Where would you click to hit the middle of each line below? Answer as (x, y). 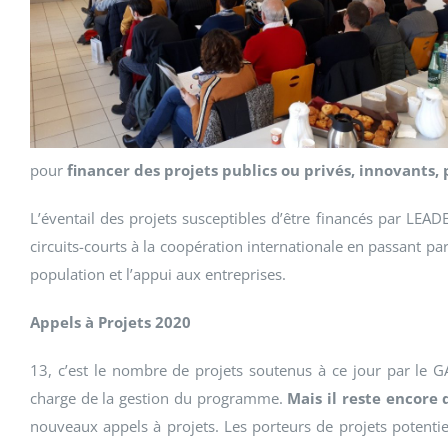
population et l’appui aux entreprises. (158, 274)
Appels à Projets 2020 (110, 322)
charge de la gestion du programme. (159, 398)
